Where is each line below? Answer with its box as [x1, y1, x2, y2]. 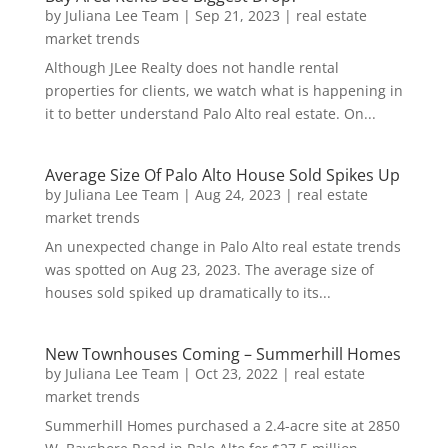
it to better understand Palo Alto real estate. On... [44, 104, 376, 124]
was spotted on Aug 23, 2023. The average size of [44, 260, 374, 280]
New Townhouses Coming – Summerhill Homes [44, 343, 401, 366]
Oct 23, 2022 [194, 364, 278, 384]
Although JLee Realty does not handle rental [44, 58, 339, 78]
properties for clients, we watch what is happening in [44, 81, 403, 101]
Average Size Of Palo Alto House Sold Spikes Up [44, 164, 400, 187]
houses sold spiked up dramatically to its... [44, 283, 331, 303]
